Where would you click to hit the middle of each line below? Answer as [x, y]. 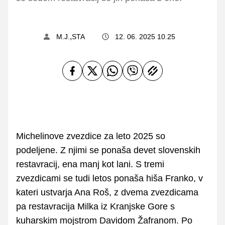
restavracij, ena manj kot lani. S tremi [90, 164]
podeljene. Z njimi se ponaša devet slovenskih [108, 150]
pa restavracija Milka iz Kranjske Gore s [95, 206]
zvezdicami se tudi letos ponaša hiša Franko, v [109, 178]
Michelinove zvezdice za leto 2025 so [91, 136]
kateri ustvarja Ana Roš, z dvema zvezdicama [107, 192]
